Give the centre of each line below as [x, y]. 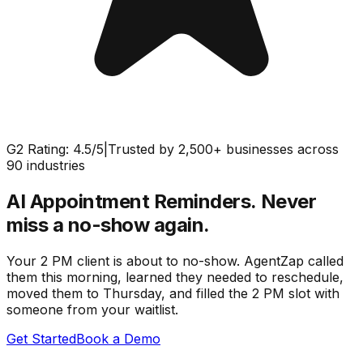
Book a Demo [118, 338]
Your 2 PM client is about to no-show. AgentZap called [175, 261]
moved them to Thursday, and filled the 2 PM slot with [173, 293]
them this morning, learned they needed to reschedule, [175, 277]
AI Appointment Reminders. [131, 201]
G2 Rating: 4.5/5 [55, 149]
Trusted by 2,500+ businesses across [223, 149]
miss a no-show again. [108, 224]
